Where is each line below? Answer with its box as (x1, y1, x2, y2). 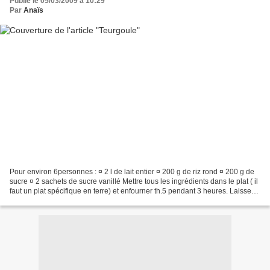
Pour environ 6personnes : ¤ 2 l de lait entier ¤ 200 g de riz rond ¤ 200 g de (10, 167, 254, 176)
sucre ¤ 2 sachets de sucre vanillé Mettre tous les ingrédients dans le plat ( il (10, 177, 258, 186)
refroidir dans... (10, 196, 58, 205)
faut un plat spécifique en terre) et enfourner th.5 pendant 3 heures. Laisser (10, 186, 254, 195)
